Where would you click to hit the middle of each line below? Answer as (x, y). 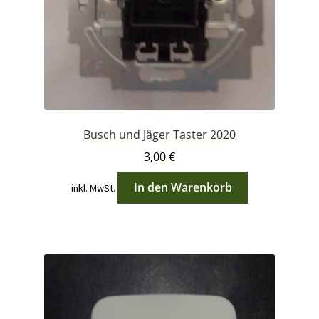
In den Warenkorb (183, 187)
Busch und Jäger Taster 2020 (159, 135)
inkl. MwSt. (93, 188)
